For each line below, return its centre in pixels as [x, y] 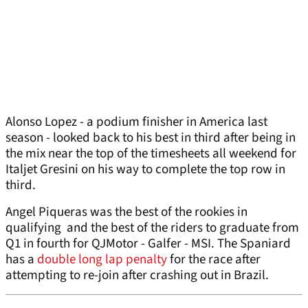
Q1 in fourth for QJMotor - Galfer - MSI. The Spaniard [148, 244]
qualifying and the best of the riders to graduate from [152, 228]
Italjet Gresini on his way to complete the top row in [145, 170]
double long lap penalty [103, 260]
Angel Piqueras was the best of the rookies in [126, 212]
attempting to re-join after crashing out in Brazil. [137, 276]
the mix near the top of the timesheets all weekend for [151, 154]
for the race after [215, 260]
